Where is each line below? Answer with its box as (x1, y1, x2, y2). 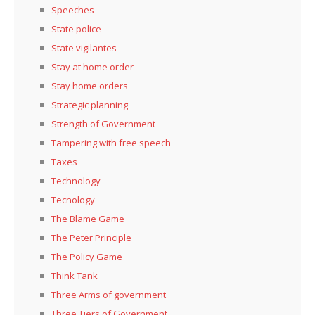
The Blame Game (51, 212, 124, 226)
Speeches (51, 4, 94, 17)
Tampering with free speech (51, 136, 171, 150)
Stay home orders (51, 79, 128, 93)
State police (51, 22, 101, 36)
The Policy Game (51, 250, 122, 264)
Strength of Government (51, 117, 155, 131)
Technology (51, 174, 101, 188)
